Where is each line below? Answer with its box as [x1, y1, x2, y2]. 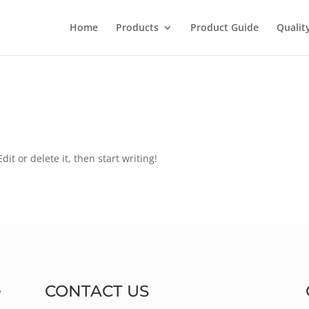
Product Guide [190, 21, 259, 34]
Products [115, 21, 159, 34]
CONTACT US [44, 281, 149, 301]
